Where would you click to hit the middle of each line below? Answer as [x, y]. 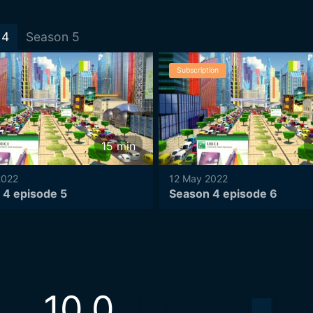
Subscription [198, 71]
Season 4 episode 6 [223, 194]
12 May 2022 [198, 179]
